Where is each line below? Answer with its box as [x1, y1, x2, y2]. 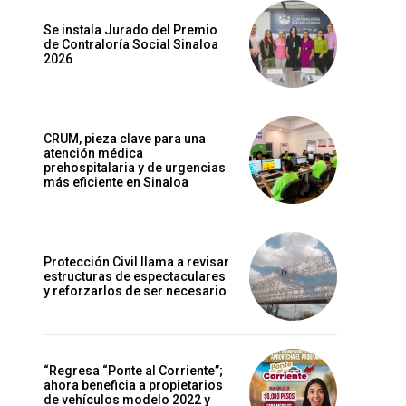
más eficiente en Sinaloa [43, 174, 188, 189]
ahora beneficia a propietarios [43, 378, 223, 393]
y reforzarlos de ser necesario [43, 283, 227, 298]
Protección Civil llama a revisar [43, 254, 229, 269]
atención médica [43, 145, 143, 160]
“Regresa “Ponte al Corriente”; [43, 363, 223, 379]
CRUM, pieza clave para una [43, 130, 206, 146]
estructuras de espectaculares [43, 268, 226, 284]
